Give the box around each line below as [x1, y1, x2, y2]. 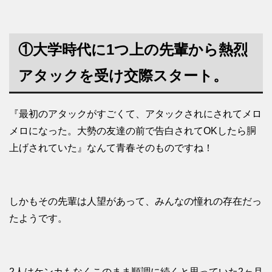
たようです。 [9, 213, 67, 224]
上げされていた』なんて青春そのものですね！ [9, 143, 213, 154]
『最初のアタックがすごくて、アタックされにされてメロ [9, 109, 262, 120]
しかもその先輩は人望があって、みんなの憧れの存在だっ [9, 196, 262, 207]
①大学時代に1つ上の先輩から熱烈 [18, 41, 248, 58]
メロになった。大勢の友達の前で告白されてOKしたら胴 [9, 126, 256, 137]
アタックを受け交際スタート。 [18, 67, 228, 84]
